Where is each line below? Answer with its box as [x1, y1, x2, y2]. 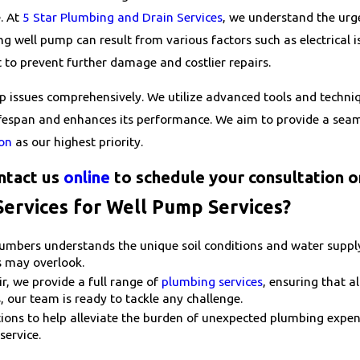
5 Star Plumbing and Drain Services [22, 9, 223, 24]
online [63, 167, 110, 186]
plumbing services [162, 274, 264, 289]
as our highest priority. [12, 134, 143, 149]
